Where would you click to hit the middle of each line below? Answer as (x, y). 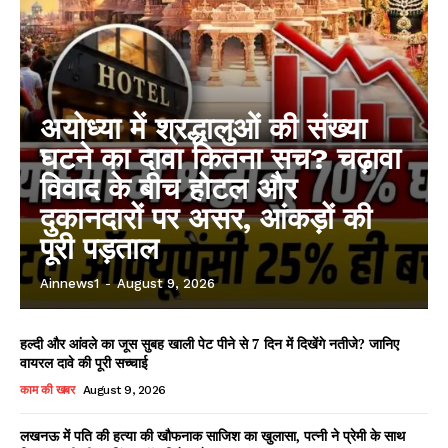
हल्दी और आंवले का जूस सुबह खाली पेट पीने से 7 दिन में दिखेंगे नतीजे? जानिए (209, 344)
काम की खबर (47, 390)
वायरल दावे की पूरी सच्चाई (84, 363)
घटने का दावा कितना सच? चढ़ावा (220, 159)
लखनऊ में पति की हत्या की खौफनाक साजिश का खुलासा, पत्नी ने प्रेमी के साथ (212, 436)
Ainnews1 (69, 284)
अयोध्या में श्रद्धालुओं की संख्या (203, 129)
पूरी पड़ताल (99, 249)
